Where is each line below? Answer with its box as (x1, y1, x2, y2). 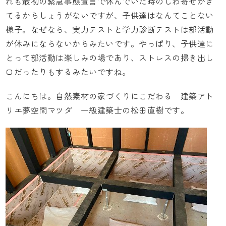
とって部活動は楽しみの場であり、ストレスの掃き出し (6, 53, 214, 63)
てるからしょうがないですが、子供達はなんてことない (6, 11, 214, 21)
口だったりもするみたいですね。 (6, 67, 131, 77)
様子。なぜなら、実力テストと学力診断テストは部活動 (6, 25, 214, 35)
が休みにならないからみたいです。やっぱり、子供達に (6, 39, 214, 49)
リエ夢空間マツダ (6, 105, 73, 116)
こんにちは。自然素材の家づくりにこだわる (6, 91, 181, 101)
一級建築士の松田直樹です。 (72, 105, 189, 116)
